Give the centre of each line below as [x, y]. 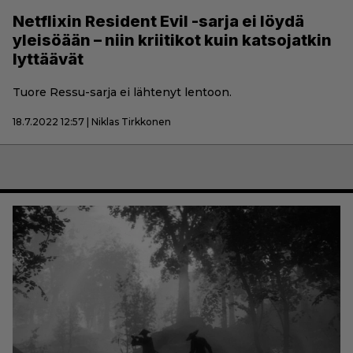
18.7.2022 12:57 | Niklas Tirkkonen [92, 121]
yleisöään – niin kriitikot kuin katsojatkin [172, 40]
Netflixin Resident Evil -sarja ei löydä [158, 21]
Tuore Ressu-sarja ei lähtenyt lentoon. [122, 92]
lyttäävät [48, 59]
